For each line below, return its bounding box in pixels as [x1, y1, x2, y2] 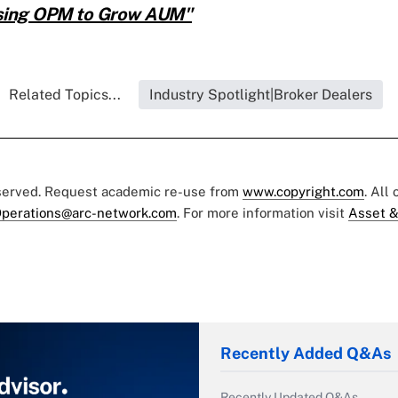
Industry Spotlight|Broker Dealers [148, 86, 372, 104]
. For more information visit [177, 205, 348, 221]
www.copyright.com [243, 184, 364, 200]
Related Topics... [8, 86, 121, 104]
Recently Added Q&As [220, 344, 391, 363]
